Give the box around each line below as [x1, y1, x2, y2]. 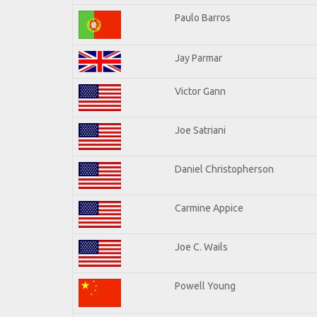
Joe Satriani [175, 124, 226, 136]
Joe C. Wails [175, 241, 228, 253]
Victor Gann [175, 85, 226, 97]
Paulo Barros [175, 11, 231, 23]
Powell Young [175, 279, 236, 292]
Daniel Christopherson [175, 163, 274, 175]
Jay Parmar [175, 52, 222, 64]
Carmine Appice [175, 202, 243, 214]
